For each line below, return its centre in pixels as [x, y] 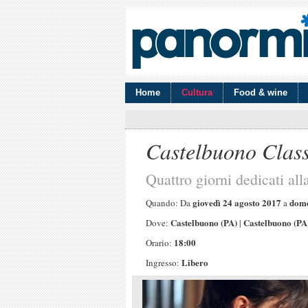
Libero [195, 262]
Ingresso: [164, 263]
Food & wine [261, 92]
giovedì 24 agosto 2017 [237, 202]
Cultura [197, 92]
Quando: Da [169, 203]
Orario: [160, 243]
